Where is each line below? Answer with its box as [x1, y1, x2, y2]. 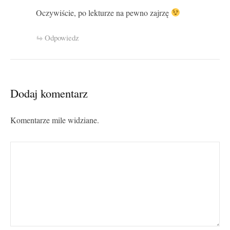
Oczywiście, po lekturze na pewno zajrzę [36, 7, 171, 18]
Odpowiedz [45, 32, 79, 43]
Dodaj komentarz [10, 85, 88, 101]
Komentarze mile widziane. [10, 114, 99, 126]
